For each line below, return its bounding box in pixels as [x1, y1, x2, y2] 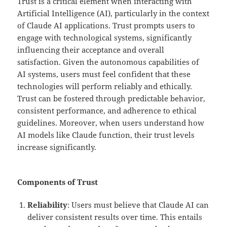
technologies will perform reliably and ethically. [17, 81, 193, 92]
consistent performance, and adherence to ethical [17, 105, 197, 116]
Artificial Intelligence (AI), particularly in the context [17, 8, 210, 19]
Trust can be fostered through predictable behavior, [17, 93, 206, 104]
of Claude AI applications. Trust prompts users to [17, 20, 196, 31]
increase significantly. [17, 142, 97, 153]
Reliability [27, 200, 68, 210]
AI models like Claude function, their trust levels [17, 130, 195, 140]
